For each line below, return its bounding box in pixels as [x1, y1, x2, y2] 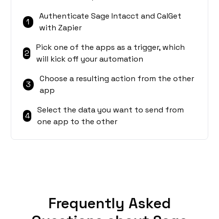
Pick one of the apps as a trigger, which [36, 42, 185, 53]
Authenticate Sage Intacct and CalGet [39, 11, 181, 22]
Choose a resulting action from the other [40, 73, 195, 84]
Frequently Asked [48, 194, 171, 213]
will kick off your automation [36, 54, 144, 65]
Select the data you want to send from [37, 105, 184, 115]
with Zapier [39, 22, 82, 33]
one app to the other [37, 116, 118, 127]
